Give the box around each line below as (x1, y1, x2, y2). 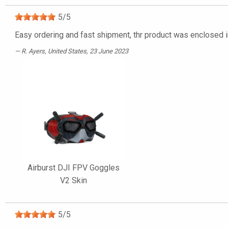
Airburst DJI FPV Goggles (27, 163, 120, 173)
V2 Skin (60, 176, 87, 186)
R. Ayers (21, 47, 45, 55)
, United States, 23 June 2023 (45, 47, 128, 55)
